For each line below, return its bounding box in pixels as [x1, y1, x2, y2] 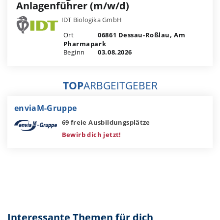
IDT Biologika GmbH [61, 15, 122, 24]
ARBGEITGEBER [83, 79, 158, 92]
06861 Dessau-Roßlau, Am [96, 30, 186, 39]
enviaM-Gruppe [14, 103, 77, 113]
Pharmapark [63, 39, 107, 48]
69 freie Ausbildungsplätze [61, 118, 150, 127]
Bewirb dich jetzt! [61, 130, 121, 139]
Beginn [63, 48, 85, 56]
